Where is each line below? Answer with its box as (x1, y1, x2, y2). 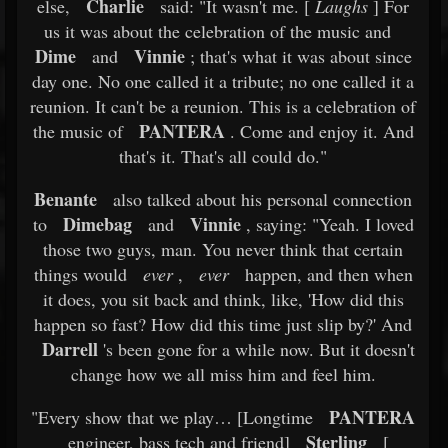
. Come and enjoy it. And (224, 119, 414, 143)
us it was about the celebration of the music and (44, 19, 391, 43)
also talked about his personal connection (108, 187, 412, 211)
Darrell (42, 336, 98, 362)
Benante (34, 186, 97, 212)
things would (33, 262, 127, 286)
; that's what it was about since (184, 44, 412, 68)
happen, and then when (239, 262, 413, 286)
